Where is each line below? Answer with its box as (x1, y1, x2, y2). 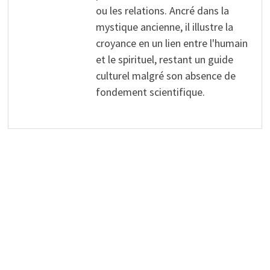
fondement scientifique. (95, 84, 205, 99)
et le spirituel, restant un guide (95, 52, 233, 66)
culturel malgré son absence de (95, 68, 236, 83)
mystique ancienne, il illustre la (95, 19, 233, 34)
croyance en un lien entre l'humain (95, 36, 248, 50)
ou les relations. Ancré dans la (95, 3, 229, 17)
